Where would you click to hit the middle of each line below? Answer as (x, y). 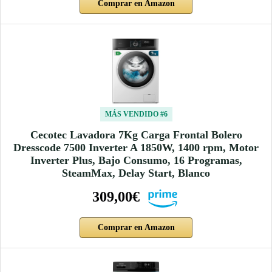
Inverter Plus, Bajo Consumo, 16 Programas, (136, 161)
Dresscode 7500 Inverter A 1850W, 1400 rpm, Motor (136, 148)
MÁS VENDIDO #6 (136, 114)
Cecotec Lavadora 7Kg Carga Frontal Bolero (136, 135)
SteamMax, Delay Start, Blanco (136, 173)
